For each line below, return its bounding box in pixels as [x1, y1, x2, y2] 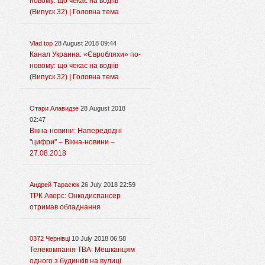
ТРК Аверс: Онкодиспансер [30, 192, 121, 201]
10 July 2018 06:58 [72, 235, 126, 243]
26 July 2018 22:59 [81, 181, 135, 189]
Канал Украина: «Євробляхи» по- [30, 50, 141, 59]
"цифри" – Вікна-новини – [30, 138, 115, 147]
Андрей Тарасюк [30, 181, 79, 189]
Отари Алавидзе [30, 105, 79, 112]
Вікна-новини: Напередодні [30, 127, 122, 135]
